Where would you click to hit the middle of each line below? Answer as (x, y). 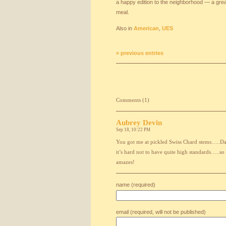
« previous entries (140, 53)
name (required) (136, 185)
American (146, 28)
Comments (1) (133, 100)
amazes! (125, 162)
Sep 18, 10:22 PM (133, 130)
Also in (125, 28)
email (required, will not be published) (161, 212)
